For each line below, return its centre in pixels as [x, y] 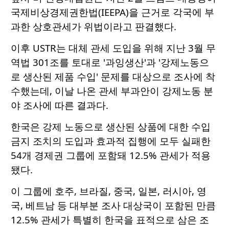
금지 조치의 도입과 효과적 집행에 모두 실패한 [111, 141]
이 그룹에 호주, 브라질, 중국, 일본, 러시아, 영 [109, 191]
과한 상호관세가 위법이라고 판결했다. [94, 27]
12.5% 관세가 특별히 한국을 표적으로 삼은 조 [110, 220]
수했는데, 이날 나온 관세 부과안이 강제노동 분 [112, 91]
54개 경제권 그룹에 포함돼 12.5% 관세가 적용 [111, 155]
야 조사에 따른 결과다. [60, 105]
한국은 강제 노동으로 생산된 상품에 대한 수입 [111, 127]
